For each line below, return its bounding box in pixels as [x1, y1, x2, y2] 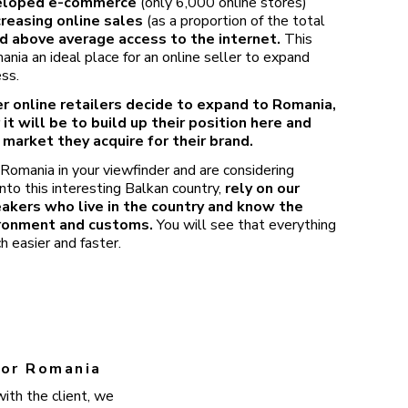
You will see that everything [153, 215, 336, 235]
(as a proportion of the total [147, 11, 325, 31]
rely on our [225, 178, 300, 199]
